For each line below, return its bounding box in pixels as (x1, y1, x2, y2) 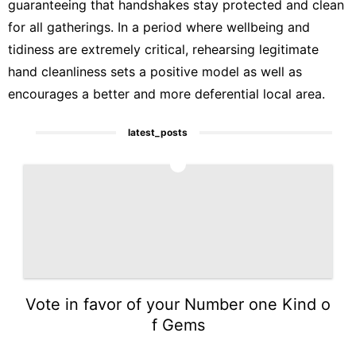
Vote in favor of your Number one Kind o (25, 294, 331, 314)
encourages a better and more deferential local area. (8, 85, 325, 102)
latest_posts (128, 126, 188, 138)
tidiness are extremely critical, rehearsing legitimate (8, 41, 319, 57)
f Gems (151, 315, 205, 335)
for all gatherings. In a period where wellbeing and (8, 18, 310, 35)
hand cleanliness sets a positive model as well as (8, 63, 302, 79)
